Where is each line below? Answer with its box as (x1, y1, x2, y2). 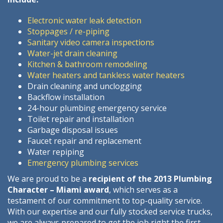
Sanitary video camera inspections (27, 37, 154, 48)
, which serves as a (109, 184, 178, 196)
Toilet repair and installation (27, 113, 134, 125)
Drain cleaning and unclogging (27, 81, 142, 92)
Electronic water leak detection (27, 15, 141, 26)
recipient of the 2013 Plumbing (89, 173, 212, 185)
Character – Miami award (7, 184, 109, 196)
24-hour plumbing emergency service (27, 103, 167, 114)
